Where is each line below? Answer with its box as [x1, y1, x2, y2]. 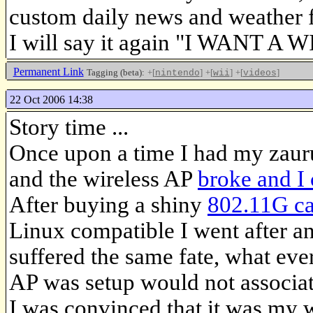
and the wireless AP [9, 166, 198, 191]
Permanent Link [13, 65, 84, 78]
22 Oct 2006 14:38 [9, 93, 93, 105]
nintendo [154, 67, 200, 78]
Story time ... [9, 114, 129, 140]
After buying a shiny [9, 191, 208, 217]
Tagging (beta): [86, 66, 145, 78]
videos [242, 67, 277, 78]
